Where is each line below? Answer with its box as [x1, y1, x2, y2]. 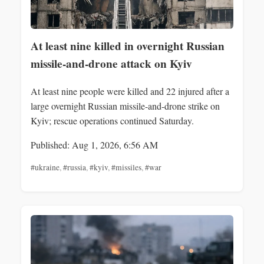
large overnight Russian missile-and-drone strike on [31, 100, 220, 113]
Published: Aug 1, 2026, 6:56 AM [31, 138, 158, 151]
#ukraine [31, 162, 60, 173]
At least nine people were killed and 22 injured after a [31, 85, 229, 98]
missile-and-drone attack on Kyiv [31, 55, 192, 72]
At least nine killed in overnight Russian [31, 38, 225, 54]
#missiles [111, 162, 141, 173]
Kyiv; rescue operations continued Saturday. [31, 114, 194, 127]
